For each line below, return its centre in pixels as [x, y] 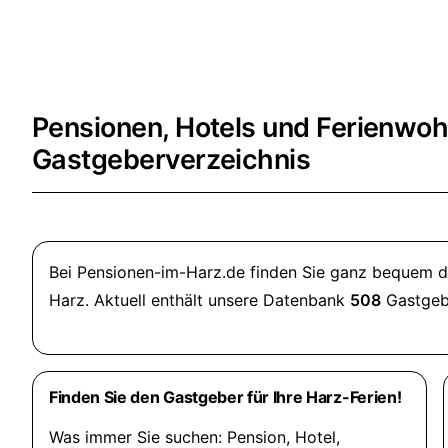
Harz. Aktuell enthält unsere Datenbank [199, 300]
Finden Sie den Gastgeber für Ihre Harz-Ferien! [225, 397]
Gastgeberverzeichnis [171, 159]
